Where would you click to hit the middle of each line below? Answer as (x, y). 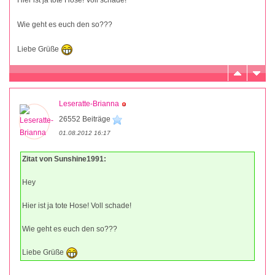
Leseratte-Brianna (89, 103)
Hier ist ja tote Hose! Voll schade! (77, 205)
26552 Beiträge (86, 119)
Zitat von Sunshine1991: (64, 159)
